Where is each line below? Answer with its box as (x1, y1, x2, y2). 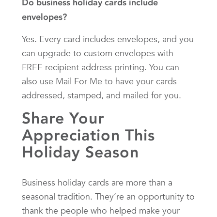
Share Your (22, 108, 104, 127)
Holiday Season (22, 142, 139, 161)
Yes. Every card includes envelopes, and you (22, 33, 194, 45)
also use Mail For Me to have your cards (22, 75, 177, 87)
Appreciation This (22, 125, 155, 144)
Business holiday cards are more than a (22, 176, 172, 188)
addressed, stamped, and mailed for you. (22, 89, 181, 101)
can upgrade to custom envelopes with (22, 47, 173, 59)
